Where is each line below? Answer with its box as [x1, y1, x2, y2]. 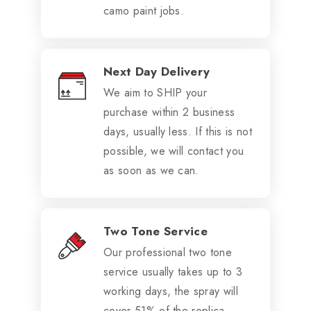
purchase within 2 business [103, 104, 235, 120]
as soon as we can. [103, 162, 199, 178]
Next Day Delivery [103, 63, 210, 80]
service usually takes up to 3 [103, 264, 243, 280]
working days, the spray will [103, 283, 238, 299]
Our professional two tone [103, 244, 233, 260]
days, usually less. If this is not [103, 124, 252, 140]
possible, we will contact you [103, 143, 244, 159]
